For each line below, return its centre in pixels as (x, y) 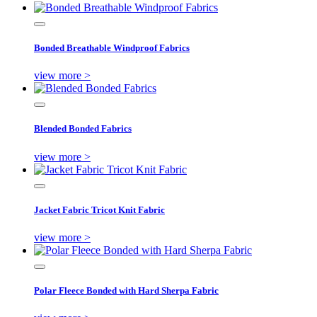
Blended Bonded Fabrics (83, 129)
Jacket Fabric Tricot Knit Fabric (99, 209)
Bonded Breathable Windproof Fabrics (112, 48)
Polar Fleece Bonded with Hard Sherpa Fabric (126, 291)
